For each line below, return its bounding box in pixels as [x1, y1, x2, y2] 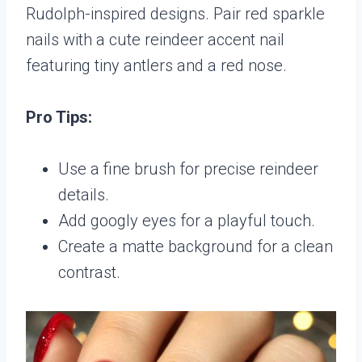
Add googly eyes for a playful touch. [58, 210, 315, 230]
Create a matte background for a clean [58, 236, 333, 256]
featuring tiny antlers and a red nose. [26, 55, 287, 75]
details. [58, 184, 109, 204]
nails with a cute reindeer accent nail [26, 29, 284, 49]
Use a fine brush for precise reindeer [58, 158, 318, 179]
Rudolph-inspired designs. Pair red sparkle [26, 3, 325, 23]
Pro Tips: [26, 107, 92, 127]
